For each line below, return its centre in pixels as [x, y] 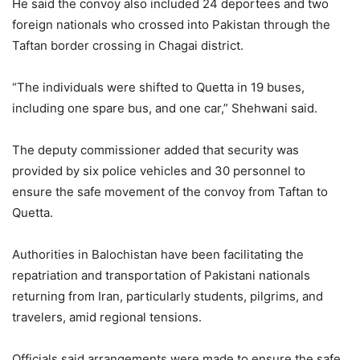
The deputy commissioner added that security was [155, 150]
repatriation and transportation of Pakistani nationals [161, 276]
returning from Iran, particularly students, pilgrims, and [168, 297]
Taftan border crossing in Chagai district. [128, 46]
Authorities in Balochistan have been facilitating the [158, 255]
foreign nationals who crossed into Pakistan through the [171, 25]
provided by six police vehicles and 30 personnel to [159, 171]
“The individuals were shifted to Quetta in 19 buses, [158, 88]
